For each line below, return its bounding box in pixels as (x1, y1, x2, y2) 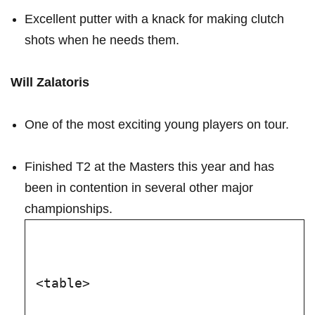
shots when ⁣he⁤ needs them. (25, 33, 179, 48)
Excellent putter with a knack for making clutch (25, 12, 284, 27)
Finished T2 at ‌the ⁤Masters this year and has (25, 160, 274, 174)
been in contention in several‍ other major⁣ (25, 181, 253, 195)
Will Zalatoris (11, 75, 89, 90)
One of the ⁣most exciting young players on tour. (25, 117, 289, 132)
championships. (25, 202, 112, 217)
